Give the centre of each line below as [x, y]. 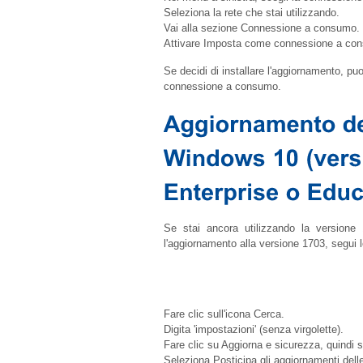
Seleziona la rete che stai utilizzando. [251, 13]
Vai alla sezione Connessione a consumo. [261, 28]
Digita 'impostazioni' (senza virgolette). [253, 330]
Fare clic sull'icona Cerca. [224, 314]
